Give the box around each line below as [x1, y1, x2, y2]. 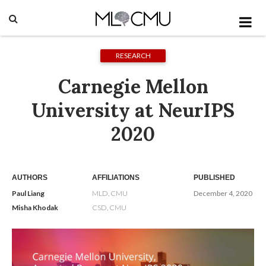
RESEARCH [115, 51, 151, 60]
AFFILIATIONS [91, 173, 140, 182]
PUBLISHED [193, 173, 235, 182]
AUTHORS [12, 173, 47, 182]
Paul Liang [12, 188, 45, 198]
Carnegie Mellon [58, 74, 208, 99]
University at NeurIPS [31, 98, 235, 123]
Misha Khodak [12, 202, 58, 212]
